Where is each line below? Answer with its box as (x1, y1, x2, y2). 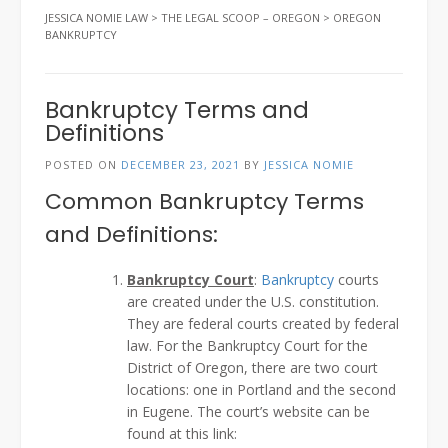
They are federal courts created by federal (127, 313, 399, 333)
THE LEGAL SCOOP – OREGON (161, 10, 320, 26)
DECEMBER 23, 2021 (121, 157, 240, 173)
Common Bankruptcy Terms (45, 186, 364, 218)
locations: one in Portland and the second (127, 379, 396, 399)
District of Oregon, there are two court (127, 357, 378, 377)
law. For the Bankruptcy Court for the (127, 335, 368, 355)
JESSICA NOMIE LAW (45, 10, 148, 26)
